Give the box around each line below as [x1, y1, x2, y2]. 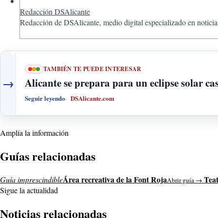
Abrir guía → [167, 175, 202, 184]
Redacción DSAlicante [20, 6, 90, 17]
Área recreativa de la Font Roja [63, 173, 167, 185]
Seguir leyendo [25, 93, 65, 103]
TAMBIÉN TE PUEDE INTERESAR [43, 65, 142, 73]
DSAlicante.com [71, 93, 114, 103]
